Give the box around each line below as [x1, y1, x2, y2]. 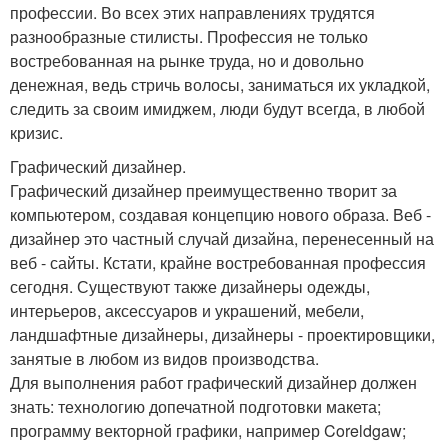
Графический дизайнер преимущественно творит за [10, 178, 397, 202]
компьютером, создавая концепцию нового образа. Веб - [10, 202, 431, 226]
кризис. [10, 120, 63, 144]
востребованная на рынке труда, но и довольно [10, 48, 364, 72]
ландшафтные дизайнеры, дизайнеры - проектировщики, [10, 322, 435, 346]
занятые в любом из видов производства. [10, 346, 319, 370]
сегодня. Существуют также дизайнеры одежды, [10, 274, 370, 298]
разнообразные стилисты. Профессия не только [10, 24, 368, 48]
